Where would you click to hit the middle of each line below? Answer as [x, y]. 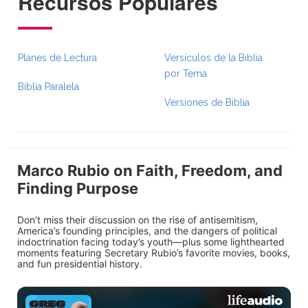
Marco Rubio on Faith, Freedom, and [150, 170]
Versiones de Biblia [207, 102]
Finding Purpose [78, 188]
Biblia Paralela [48, 87]
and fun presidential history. [80, 264]
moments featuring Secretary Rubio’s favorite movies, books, [154, 253]
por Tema [186, 74]
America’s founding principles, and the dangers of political [147, 231]
